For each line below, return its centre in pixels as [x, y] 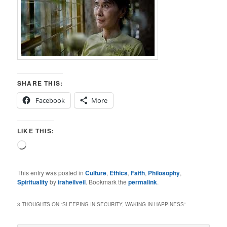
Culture [96, 173]
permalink [143, 182]
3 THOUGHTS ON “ [40, 204]
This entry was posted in [51, 173]
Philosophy [164, 173]
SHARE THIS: [40, 83]
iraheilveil [72, 182]
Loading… [41, 145]
